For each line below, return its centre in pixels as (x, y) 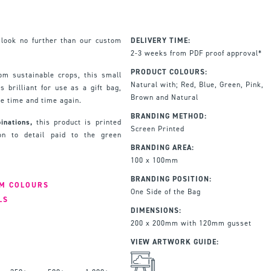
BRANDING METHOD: (168, 116)
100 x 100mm (154, 160)
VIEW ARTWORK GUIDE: (175, 242)
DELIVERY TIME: (160, 40)
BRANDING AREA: (162, 147)
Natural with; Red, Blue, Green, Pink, (197, 84)
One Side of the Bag (165, 191)
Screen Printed (157, 129)
